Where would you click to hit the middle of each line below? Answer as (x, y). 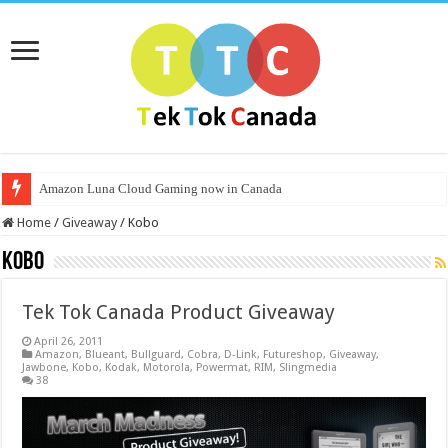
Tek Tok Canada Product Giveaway (179, 312)
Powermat (222, 367)
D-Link (241, 354)
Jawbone (44, 367)
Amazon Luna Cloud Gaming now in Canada (161, 188)
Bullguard (156, 354)
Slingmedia (308, 367)
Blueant (105, 354)
